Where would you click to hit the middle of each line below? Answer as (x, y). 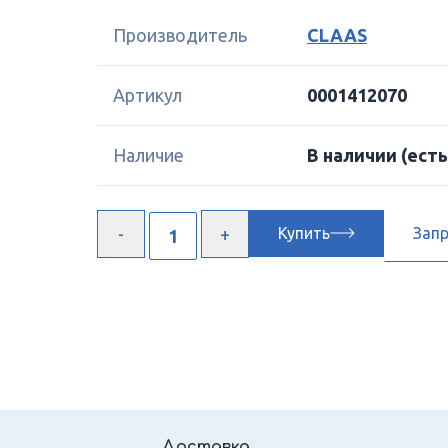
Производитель (180, 35)
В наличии (354, 155)
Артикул (147, 95)
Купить (304, 233)
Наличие (148, 155)
